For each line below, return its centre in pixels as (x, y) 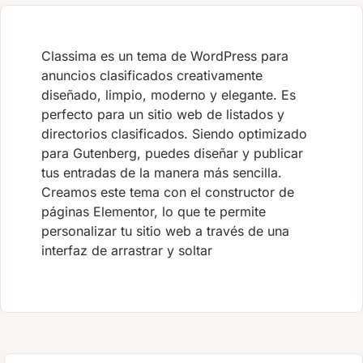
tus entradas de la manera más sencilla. (162, 173)
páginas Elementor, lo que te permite (154, 212)
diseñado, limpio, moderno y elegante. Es (169, 95)
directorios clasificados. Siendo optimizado (174, 134)
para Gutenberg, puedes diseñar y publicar (172, 154)
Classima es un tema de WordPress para (165, 56)
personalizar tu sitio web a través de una (165, 231)
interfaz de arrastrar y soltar (127, 251)
